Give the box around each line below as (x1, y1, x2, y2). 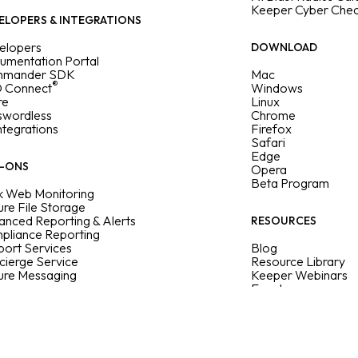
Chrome (251, 107, 296, 123)
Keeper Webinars (251, 267, 348, 283)
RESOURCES (251, 213, 316, 228)
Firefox (251, 121, 292, 137)
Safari (251, 134, 285, 150)
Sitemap (251, 294, 297, 310)
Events (251, 280, 288, 296)
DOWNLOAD (251, 40, 317, 54)
